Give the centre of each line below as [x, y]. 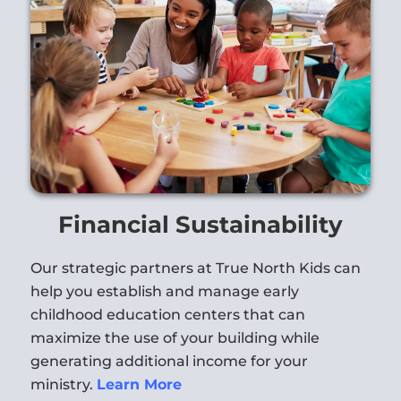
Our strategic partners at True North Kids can [195, 268]
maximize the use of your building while [175, 337]
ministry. [63, 384]
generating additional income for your [169, 361]
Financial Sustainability [200, 224]
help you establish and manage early [164, 291]
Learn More [139, 384]
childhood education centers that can [167, 314]
